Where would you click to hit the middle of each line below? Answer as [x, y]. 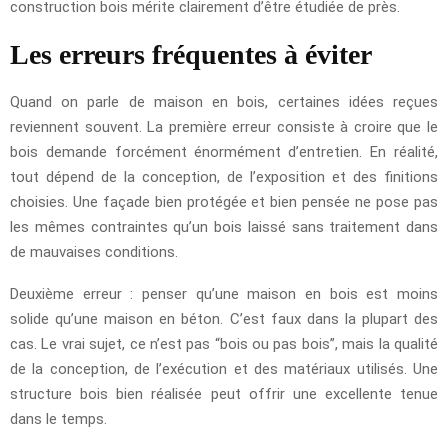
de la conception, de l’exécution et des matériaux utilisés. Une [224, 369]
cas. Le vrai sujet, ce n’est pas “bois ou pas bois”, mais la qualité [224, 344]
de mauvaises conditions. [94, 252]
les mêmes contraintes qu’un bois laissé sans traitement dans [224, 227]
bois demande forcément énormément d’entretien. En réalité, [224, 152]
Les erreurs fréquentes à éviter [191, 55]
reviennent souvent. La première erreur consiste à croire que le [224, 127]
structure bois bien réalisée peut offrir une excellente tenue [224, 394]
